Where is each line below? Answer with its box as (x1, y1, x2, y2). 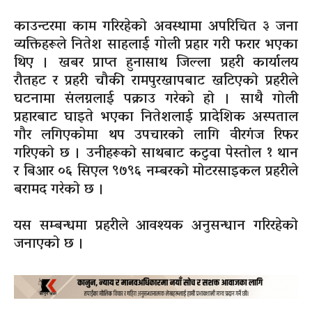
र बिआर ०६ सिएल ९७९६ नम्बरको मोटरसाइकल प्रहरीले (14, 158, 298, 185)
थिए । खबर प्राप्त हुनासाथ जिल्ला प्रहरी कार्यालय (14, 49, 298, 77)
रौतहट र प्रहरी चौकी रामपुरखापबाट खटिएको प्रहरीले (14, 68, 298, 95)
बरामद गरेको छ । (14, 176, 104, 203)
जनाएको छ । (14, 231, 84, 258)
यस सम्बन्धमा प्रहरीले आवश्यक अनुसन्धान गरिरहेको (14, 212, 298, 240)
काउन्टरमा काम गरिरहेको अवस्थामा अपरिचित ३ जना (14, 13, 298, 40)
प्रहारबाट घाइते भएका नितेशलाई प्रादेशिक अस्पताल (14, 104, 298, 131)
